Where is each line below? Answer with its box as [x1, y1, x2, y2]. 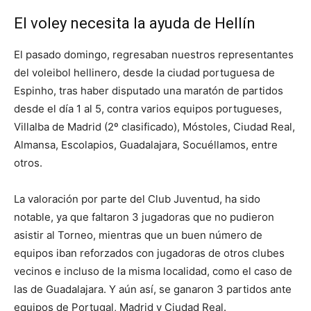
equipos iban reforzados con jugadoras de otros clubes [14, 246, 285, 260]
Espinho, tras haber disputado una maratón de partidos [14, 84, 283, 98]
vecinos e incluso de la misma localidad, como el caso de [14, 264, 292, 278]
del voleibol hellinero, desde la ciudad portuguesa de [14, 66, 275, 80]
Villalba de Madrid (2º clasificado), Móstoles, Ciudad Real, [14, 120, 295, 134]
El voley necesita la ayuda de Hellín [14, 15, 255, 33]
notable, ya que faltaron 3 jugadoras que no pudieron [14, 210, 274, 224]
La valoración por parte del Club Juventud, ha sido [14, 192, 260, 206]
